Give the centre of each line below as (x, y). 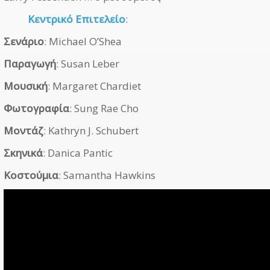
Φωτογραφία (36, 108)
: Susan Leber (88, 63)
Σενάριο (24, 41)
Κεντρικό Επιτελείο (77, 19)
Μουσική (26, 86)
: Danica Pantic (78, 152)
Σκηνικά (23, 152)
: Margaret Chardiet (94, 86)
